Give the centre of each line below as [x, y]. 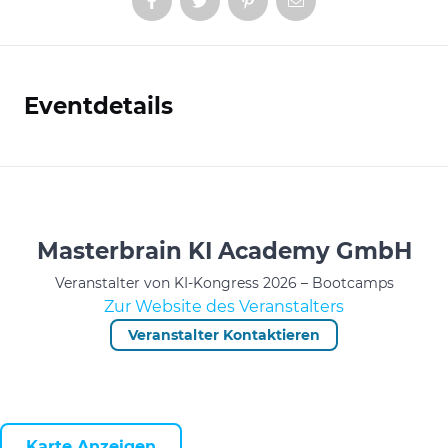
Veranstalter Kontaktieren [224, 335]
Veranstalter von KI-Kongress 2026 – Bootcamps [224, 283]
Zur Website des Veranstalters [224, 306]
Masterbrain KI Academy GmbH [224, 251]
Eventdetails [98, 106]
